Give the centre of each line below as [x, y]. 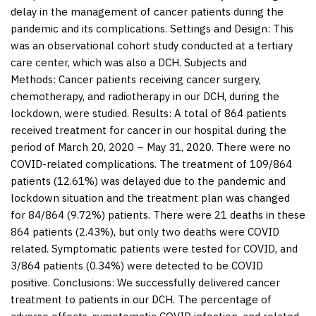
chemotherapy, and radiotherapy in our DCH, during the [145, 96]
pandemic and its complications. [90, 28]
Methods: [33, 79]
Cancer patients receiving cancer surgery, [158, 79]
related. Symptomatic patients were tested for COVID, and [154, 248]
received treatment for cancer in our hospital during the [148, 130]
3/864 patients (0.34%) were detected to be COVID [137, 265]
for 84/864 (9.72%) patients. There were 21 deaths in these [158, 214]
